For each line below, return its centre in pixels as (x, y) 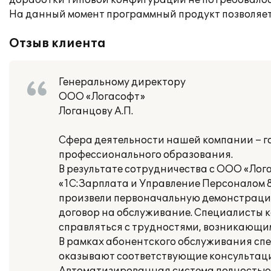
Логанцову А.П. (96, 111)
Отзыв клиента (57, 44)
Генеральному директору (122, 82)
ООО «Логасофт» (102, 97)
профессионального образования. (146, 155)
